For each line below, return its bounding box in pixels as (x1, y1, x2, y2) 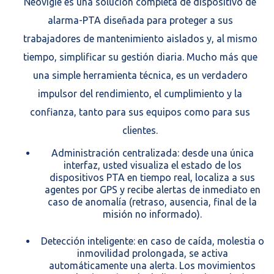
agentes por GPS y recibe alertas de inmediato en (44, 183, 261, 195)
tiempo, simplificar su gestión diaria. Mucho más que (23, 51, 257, 62)
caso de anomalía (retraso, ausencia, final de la (48, 196, 257, 207)
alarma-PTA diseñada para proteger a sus (47, 14, 233, 26)
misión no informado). (103, 208, 202, 220)
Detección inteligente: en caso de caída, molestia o (40, 235, 264, 246)
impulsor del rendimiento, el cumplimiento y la (38, 87, 242, 99)
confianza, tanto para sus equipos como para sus (30, 106, 250, 117)
